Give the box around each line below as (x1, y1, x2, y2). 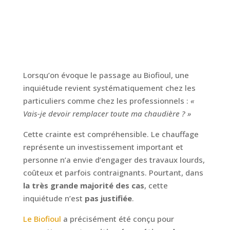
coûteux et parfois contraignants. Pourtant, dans (23, 167, 203, 178)
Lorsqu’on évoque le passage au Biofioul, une (23, 70, 189, 81)
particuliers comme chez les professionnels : (23, 95, 190, 106)
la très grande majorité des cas (23, 180, 144, 191)
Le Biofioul (23, 214, 61, 224)
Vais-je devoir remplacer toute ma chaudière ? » (23, 108, 191, 119)
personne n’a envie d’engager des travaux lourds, (23, 155, 205, 165)
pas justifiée (84, 193, 132, 204)
